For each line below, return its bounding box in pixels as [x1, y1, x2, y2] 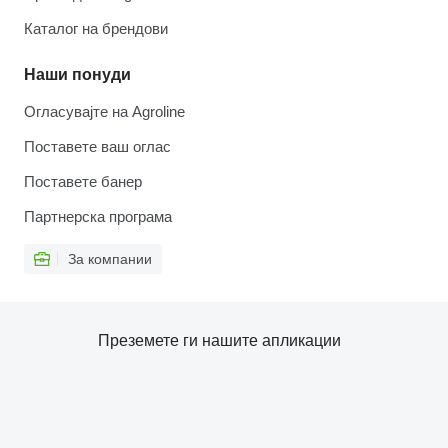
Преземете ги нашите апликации [97, 332, 341, 349]
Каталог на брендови [24, 20, 168, 37]
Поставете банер [24, 173, 142, 190]
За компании [68, 251, 152, 267]
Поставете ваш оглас [24, 138, 171, 155]
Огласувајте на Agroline [24, 103, 185, 120]
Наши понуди [24, 66, 131, 83]
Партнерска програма [24, 208, 172, 225]
